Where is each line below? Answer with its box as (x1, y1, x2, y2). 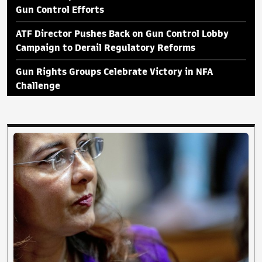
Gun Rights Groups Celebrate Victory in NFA (16, 67, 213, 77)
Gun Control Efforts (16, 5, 104, 15)
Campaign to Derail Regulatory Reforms (16, 43, 195, 53)
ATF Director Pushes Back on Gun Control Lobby (16, 29, 229, 39)
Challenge (16, 81, 60, 91)
